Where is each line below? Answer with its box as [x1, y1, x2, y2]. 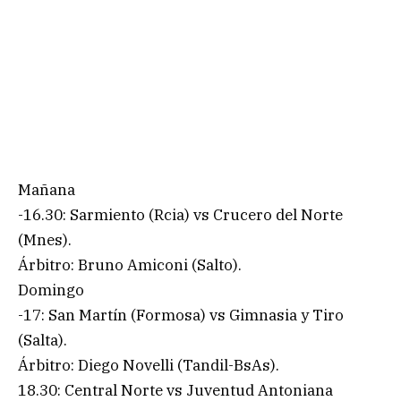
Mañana [18, 180, 75, 200]
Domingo [18, 280, 84, 301]
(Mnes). [18, 230, 72, 251]
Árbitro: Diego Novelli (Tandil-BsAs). [18, 355, 279, 376]
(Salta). [18, 330, 67, 351]
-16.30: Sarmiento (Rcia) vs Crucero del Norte [18, 205, 343, 226]
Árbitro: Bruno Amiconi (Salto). [18, 255, 242, 276]
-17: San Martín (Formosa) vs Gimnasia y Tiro [18, 305, 344, 326]
